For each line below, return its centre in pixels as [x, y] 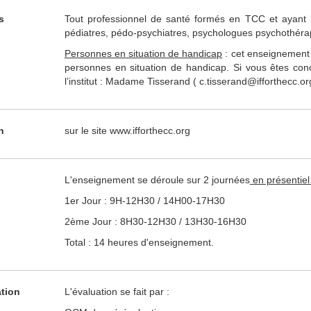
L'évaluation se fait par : [117, 292]
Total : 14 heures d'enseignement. [139, 242]
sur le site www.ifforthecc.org [127, 131]
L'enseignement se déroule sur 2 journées [157, 180]
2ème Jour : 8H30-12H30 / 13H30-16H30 [155, 221]
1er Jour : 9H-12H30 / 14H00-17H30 [144, 201]
